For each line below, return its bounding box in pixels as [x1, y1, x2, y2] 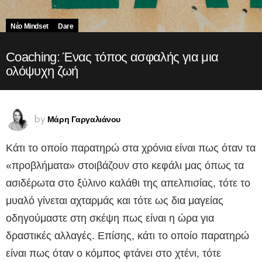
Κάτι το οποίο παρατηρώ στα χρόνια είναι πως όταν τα [6, 142, 256, 154]
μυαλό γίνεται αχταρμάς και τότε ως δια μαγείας [6, 195, 223, 207]
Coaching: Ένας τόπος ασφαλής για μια [6, 50, 219, 65]
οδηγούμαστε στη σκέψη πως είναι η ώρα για [6, 212, 214, 225]
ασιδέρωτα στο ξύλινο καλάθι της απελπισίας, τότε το [6, 177, 250, 189]
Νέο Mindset [11, 22, 49, 30]
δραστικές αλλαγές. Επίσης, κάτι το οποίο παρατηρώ [6, 230, 249, 242]
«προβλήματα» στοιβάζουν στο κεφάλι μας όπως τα [6, 160, 244, 172]
